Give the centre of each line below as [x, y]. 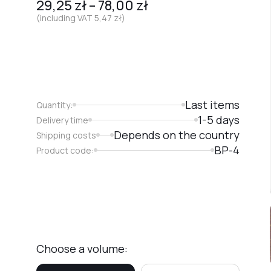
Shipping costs [66, 135]
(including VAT [65, 18]
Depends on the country [176, 135]
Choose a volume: [82, 248]
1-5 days [218, 119]
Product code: [65, 150]
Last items [212, 104]
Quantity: [54, 105]
